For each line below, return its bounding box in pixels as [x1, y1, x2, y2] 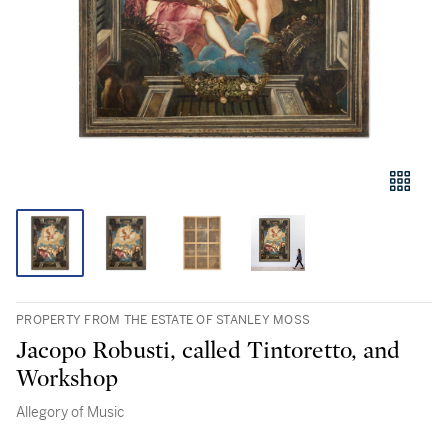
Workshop [16, 367, 118, 391]
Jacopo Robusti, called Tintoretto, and [16, 339, 400, 363]
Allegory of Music [16, 403, 124, 421]
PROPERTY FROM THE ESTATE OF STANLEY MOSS [16, 312, 310, 328]
